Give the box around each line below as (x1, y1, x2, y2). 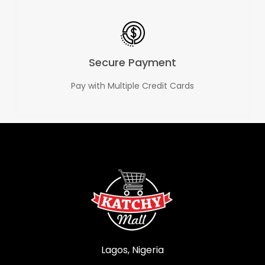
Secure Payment (89, 54, 176, 70)
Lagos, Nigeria (101, 243, 164, 257)
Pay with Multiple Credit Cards (71, 79, 194, 92)
